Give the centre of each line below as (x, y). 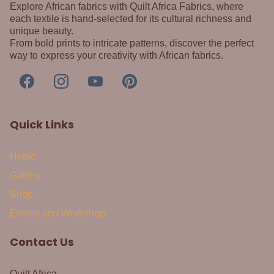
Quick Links (42, 125)
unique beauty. (42, 31)
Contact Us (42, 242)
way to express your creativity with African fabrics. (117, 56)
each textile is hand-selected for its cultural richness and (131, 19)
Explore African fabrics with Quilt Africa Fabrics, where (127, 7)
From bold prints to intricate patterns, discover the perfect (132, 43)
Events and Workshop (57, 213)
